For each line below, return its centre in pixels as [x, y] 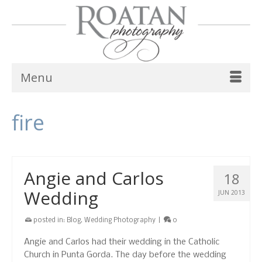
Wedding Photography [120, 221]
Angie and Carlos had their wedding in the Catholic [122, 242]
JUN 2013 [232, 193]
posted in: [49, 221]
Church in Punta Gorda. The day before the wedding [125, 255]
